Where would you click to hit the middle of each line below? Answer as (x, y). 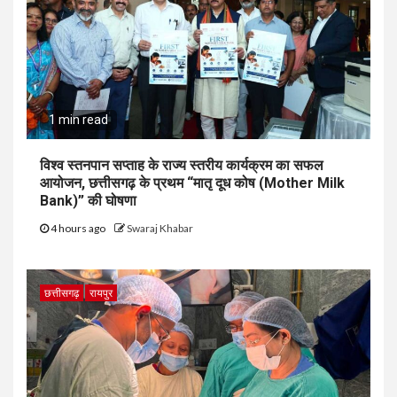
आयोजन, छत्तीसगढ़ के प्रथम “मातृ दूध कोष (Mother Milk (192, 183)
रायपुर (101, 292)
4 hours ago (78, 228)
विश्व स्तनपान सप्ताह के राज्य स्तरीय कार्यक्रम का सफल (182, 165)
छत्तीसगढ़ (62, 292)
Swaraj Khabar (160, 228)
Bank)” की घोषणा (88, 200)
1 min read (78, 119)
